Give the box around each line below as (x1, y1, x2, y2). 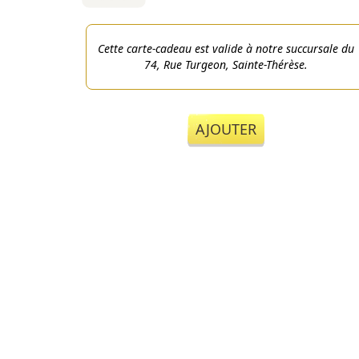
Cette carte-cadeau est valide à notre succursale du (97, 41, 354, 56)
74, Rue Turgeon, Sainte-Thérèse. (143, 57, 308, 72)
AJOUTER (195, 119, 256, 139)
